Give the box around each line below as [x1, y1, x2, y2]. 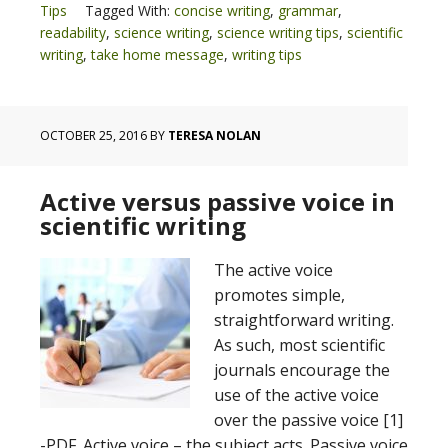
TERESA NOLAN [168, 127, 261, 144]
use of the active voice [214, 384, 379, 406]
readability [40, 23, 106, 42]
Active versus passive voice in [40, 185, 395, 218]
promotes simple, [214, 284, 345, 306]
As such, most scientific [214, 334, 385, 356]
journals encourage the [214, 359, 390, 381]
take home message [91, 45, 224, 64]
